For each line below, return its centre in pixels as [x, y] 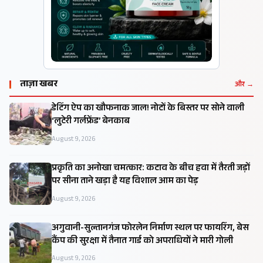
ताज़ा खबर [39, 85]
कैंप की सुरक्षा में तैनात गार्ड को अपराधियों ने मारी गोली [142, 242]
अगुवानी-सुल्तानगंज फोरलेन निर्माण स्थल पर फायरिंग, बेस [150, 229]
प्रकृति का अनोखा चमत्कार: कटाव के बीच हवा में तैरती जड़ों [151, 169]
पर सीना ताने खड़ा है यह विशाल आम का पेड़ [125, 182]
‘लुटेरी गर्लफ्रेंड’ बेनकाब [91, 122]
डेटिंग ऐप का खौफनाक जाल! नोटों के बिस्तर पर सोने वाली [148, 109]
